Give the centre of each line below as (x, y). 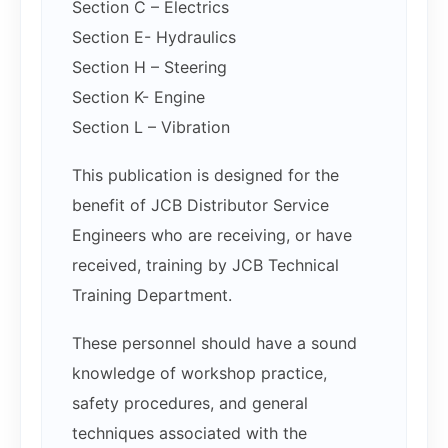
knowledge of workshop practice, (199, 373)
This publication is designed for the (205, 175)
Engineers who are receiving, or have (212, 235)
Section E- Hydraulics (154, 37)
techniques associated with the (189, 433)
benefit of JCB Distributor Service (200, 205)
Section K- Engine (138, 97)
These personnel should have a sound (214, 343)
